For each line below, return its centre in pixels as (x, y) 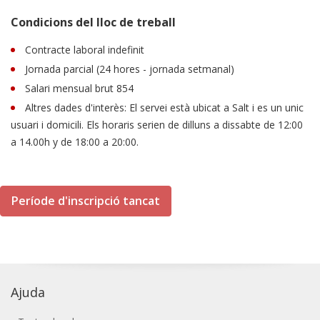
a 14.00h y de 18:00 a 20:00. (75, 141)
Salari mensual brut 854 (79, 88)
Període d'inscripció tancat (86, 201)
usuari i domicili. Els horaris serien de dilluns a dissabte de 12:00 (157, 124)
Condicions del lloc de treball (93, 22)
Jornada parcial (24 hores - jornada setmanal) (130, 69)
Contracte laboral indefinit (85, 49)
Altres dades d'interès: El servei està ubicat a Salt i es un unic (164, 107)
